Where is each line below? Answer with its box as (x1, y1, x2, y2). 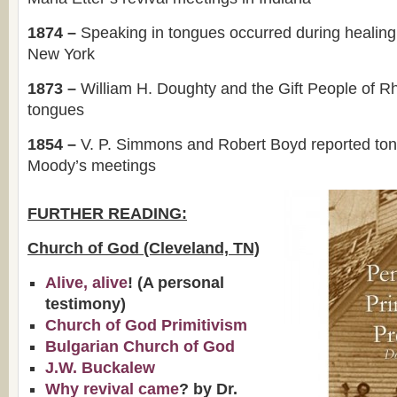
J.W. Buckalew (45, 359, 155, 377)
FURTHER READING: (27, 205, 187, 222)
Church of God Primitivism (45, 316, 247, 334)
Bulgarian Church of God (45, 338, 235, 355)
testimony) (45, 295, 126, 313)
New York (27, 45, 95, 63)
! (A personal (128, 274, 224, 292)
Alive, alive (45, 274, 128, 292)
